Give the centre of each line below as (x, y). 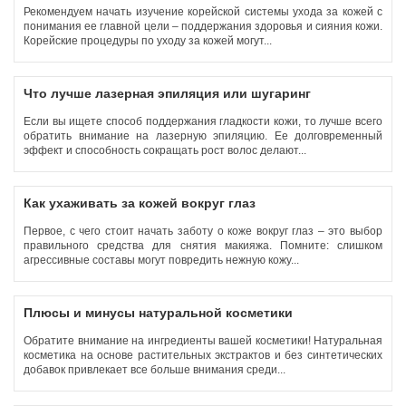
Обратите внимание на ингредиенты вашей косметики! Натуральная (203, 341)
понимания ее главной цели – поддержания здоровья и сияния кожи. (203, 26)
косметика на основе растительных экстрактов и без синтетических (203, 355)
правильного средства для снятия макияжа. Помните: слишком (203, 246)
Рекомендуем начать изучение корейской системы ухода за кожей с (203, 12)
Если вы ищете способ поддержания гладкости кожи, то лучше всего (203, 121)
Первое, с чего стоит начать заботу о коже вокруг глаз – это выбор (203, 231)
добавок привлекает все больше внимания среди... (156, 370)
